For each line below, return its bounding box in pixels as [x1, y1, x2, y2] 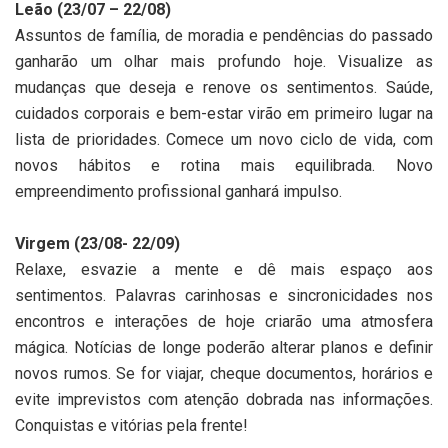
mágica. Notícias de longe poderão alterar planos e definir [15, 337, 433, 357]
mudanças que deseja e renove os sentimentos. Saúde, [15, 77, 433, 97]
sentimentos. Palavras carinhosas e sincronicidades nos [15, 285, 433, 305]
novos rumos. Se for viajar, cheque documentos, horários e [15, 363, 433, 383]
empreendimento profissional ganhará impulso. [15, 181, 350, 201]
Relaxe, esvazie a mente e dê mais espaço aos [15, 259, 433, 279]
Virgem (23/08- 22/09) [15, 233, 180, 253]
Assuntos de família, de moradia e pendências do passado [15, 25, 433, 45]
